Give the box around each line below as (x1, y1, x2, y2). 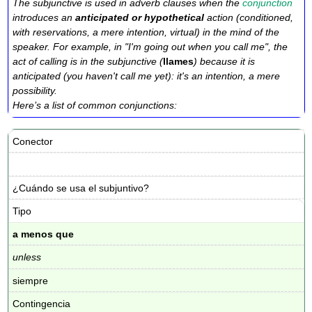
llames (163, 56, 194, 68)
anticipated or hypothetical (75, 12, 205, 24)
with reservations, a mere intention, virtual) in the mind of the (13, 26, 280, 38)
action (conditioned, (204, 12, 294, 24)
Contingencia (13, 298, 71, 310)
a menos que (13, 228, 75, 240)
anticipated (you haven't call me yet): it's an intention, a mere (13, 70, 281, 82)
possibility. (13, 85, 58, 97)
